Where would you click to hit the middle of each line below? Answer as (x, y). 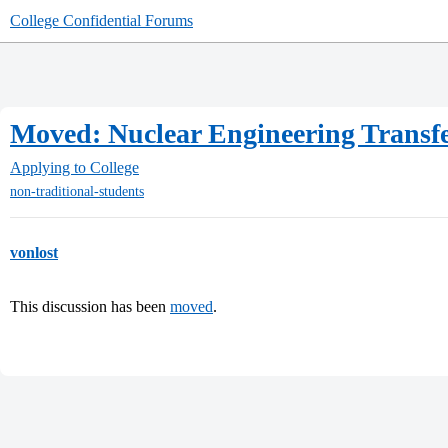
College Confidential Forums (101, 20)
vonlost (34, 253)
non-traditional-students (77, 192)
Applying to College (74, 167)
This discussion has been (90, 307)
